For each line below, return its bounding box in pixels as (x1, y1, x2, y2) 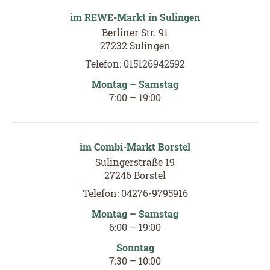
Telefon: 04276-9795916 (82, 186, 188, 199)
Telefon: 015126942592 (85, 57, 185, 70)
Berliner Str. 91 (102, 25, 168, 39)
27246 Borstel (104, 168, 166, 181)
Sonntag (116, 240, 154, 254)
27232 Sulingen (99, 39, 171, 52)
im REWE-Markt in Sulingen (70, 10, 200, 24)
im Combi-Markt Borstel (80, 140, 190, 153)
